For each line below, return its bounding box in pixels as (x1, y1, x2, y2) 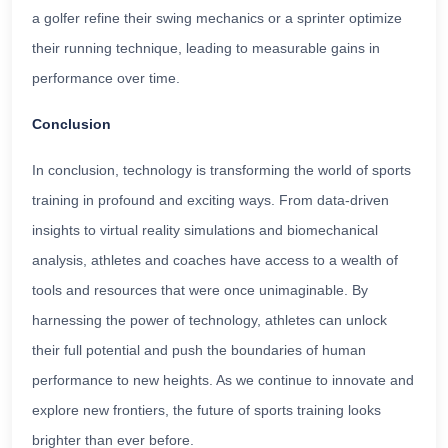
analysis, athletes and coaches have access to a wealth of (32, 251, 398, 268)
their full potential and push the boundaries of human (32, 341, 366, 358)
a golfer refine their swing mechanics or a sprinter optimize (32, 9, 402, 26)
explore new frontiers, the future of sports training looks (32, 401, 381, 418)
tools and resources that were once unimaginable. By (32, 281, 368, 298)
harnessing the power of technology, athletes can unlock (32, 311, 387, 328)
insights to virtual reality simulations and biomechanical (32, 221, 378, 238)
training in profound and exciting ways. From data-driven (32, 191, 389, 208)
